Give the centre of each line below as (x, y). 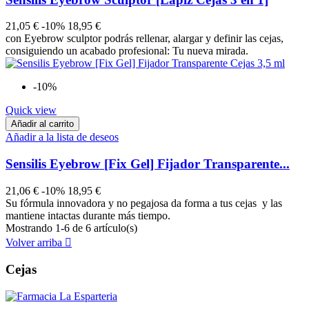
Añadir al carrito (42, 124)
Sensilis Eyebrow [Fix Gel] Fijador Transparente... (148, 163)
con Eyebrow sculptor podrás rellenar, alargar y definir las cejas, (144, 39)
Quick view (31, 110)
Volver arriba (35, 242)
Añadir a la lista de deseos (62, 137)
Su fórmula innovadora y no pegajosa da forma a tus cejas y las (144, 203)
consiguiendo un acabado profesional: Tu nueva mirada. (127, 51)
